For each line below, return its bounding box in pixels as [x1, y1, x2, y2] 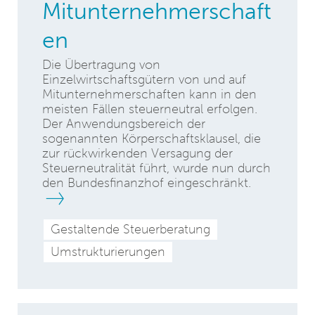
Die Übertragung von [42, 58, 160, 72]
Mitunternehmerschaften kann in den [42, 87, 257, 101]
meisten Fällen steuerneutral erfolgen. [42, 102, 257, 116]
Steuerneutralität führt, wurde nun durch [42, 161, 271, 175]
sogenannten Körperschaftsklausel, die [42, 131, 261, 146]
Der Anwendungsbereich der [42, 117, 205, 131]
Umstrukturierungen [51, 245, 165, 259]
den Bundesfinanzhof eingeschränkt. [42, 176, 251, 190]
